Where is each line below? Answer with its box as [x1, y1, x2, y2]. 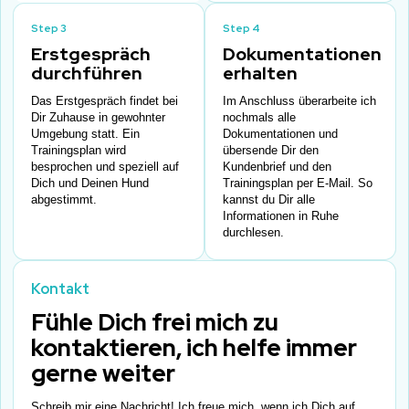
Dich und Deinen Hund [31, 176, 150, 191]
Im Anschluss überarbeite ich [223, 94, 377, 109]
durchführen [31, 60, 143, 85]
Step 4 [223, 20, 261, 35]
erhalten [223, 60, 299, 85]
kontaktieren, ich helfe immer [31, 332, 358, 364]
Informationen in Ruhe [223, 209, 340, 224]
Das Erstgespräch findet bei [31, 94, 179, 109]
